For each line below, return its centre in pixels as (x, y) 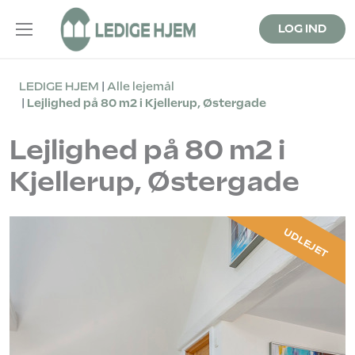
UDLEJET (306, 243)
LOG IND (302, 29)
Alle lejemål (141, 86)
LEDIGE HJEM (59, 86)
